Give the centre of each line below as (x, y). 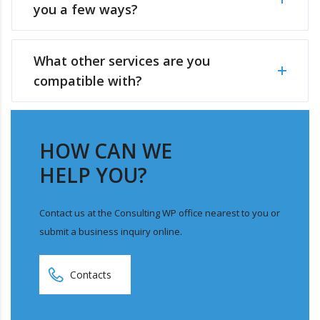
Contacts (91, 275)
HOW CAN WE (106, 151)
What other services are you (122, 61)
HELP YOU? (93, 175)
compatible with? (88, 81)
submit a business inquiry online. (111, 232)
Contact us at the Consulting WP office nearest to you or (160, 213)
